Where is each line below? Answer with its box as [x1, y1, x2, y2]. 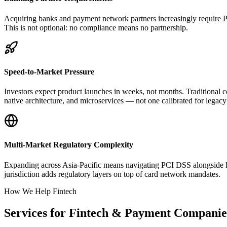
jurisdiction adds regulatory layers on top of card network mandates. [4, 169, 220, 178]
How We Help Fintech [4, 186, 77, 196]
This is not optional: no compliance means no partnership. [4, 23, 188, 32]
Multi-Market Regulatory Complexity [4, 140, 133, 149]
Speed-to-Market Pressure [4, 67, 94, 76]
